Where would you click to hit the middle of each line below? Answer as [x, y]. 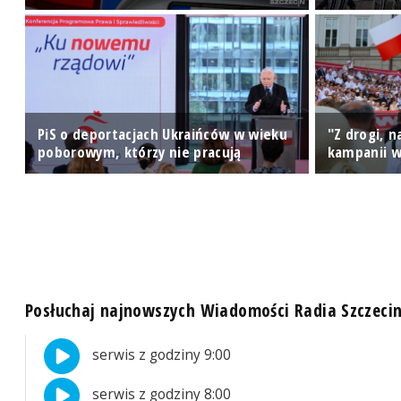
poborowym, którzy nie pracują [140, 152]
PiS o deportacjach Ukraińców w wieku [163, 134]
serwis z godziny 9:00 [160, 355]
